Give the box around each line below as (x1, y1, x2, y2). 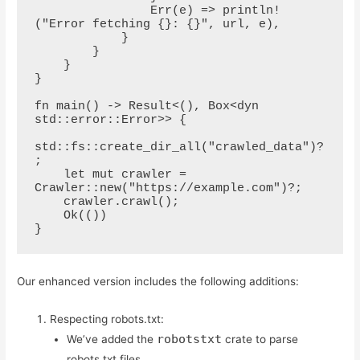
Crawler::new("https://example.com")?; (34, 182, 302, 196)
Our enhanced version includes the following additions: (17, 275, 300, 288)
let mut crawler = (34, 168, 63, 182)
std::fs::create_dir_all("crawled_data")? (34, 141, 324, 155)
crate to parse (221, 332, 298, 346)
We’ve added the (66, 332, 157, 346)
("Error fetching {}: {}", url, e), (34, 18, 280, 32)
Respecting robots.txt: (50, 312, 165, 325)
